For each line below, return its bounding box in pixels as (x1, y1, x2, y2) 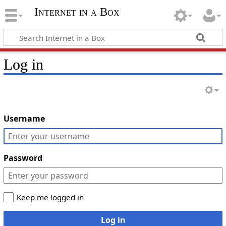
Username (3, 112, 45, 124)
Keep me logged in (16, 192, 84, 202)
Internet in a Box (34, 6, 120, 19)
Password (3, 152, 42, 163)
